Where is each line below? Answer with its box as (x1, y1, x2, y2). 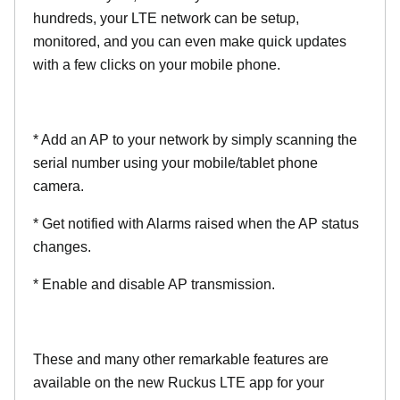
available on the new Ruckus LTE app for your (33, 375, 324, 390)
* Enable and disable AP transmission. (33, 277, 275, 292)
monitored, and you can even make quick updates (33, 34, 346, 49)
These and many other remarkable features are (33, 352, 329, 367)
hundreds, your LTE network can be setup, (33, 11, 299, 26)
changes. (33, 239, 91, 254)
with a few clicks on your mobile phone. (33, 57, 280, 72)
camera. (33, 179, 84, 194)
